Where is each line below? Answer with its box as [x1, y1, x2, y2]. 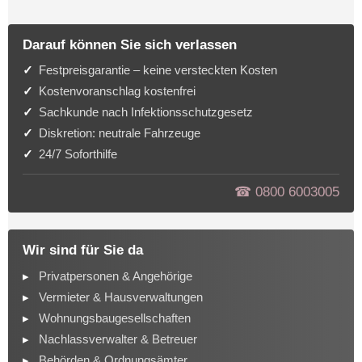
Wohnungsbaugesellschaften [38, 310, 191, 325]
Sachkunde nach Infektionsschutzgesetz [38, 105, 253, 120]
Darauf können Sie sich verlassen [22, 37, 237, 53]
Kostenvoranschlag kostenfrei [38, 84, 196, 99]
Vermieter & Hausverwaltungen [38, 289, 203, 304]
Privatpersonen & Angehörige [38, 268, 192, 283]
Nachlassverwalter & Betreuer [38, 331, 197, 346]
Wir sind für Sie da [22, 242, 143, 259]
